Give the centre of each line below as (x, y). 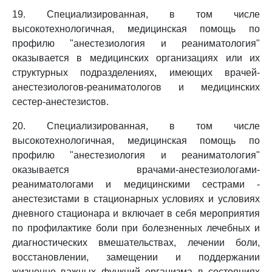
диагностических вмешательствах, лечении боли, (136, 243)
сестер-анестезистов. (60, 102)
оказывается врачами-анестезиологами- (136, 170)
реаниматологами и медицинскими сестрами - (136, 184)
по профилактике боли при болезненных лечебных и (136, 228)
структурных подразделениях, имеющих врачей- (136, 73)
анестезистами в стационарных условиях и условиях (136, 199)
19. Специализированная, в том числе (136, 14)
